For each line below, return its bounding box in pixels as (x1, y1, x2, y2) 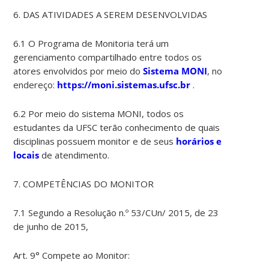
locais (13, 149, 40, 162)
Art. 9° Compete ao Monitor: (13, 249, 130, 262)
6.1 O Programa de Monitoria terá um (13, 37, 169, 50)
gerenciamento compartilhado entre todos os (13, 51, 202, 64)
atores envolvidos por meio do (13, 65, 144, 77)
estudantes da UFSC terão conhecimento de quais (13, 121, 220, 134)
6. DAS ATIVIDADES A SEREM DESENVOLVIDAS (13, 8, 208, 21)
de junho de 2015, (13, 220, 89, 233)
